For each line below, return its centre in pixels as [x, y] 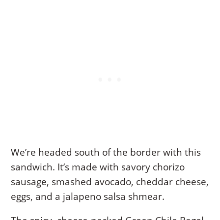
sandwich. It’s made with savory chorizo [98, 167]
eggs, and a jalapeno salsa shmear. [88, 197]
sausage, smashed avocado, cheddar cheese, [110, 182]
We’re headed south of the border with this [106, 152]
